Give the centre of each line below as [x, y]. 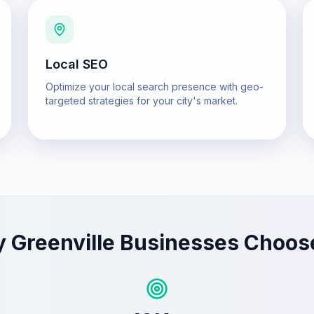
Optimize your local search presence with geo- [155, 87]
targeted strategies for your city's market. [142, 101]
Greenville [63, 243]
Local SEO [77, 64]
